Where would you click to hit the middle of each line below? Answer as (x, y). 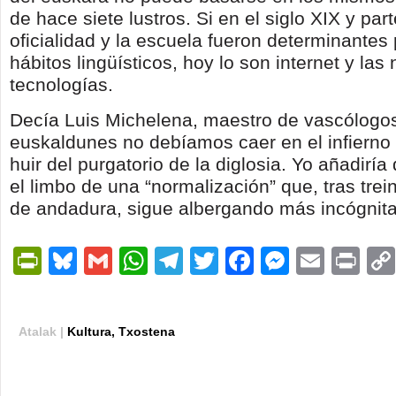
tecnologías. (61, 84)
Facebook (316, 261)
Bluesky (126, 261)
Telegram (242, 261)
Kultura (89, 331)
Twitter (260, 261)
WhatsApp (213, 261)
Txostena (147, 331)
